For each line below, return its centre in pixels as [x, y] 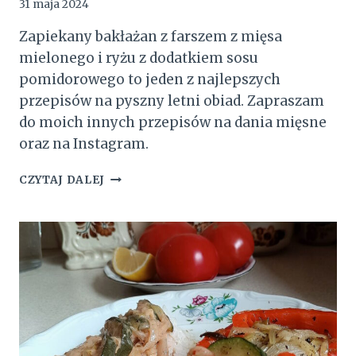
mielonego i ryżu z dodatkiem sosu [139, 58]
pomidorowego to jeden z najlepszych [150, 80]
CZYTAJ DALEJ [62, 180]
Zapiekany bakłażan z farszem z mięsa [151, 37]
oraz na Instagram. [84, 144]
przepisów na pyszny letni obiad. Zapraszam [172, 101]
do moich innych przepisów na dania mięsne [173, 123]
